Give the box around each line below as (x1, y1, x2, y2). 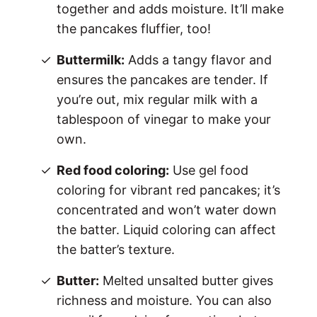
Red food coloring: (57, 163, 170, 178)
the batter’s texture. (57, 242, 175, 258)
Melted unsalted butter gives (99, 273, 274, 289)
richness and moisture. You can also (57, 293, 272, 309)
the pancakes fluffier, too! (57, 21, 212, 37)
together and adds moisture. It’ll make (57, 1, 284, 17)
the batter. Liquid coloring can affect (57, 222, 277, 238)
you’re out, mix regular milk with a (57, 92, 258, 108)
